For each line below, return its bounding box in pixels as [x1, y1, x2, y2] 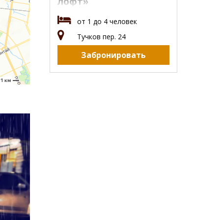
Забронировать [81, 50, 146, 61]
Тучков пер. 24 [77, 32, 126, 42]
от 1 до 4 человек [77, 17, 137, 27]
